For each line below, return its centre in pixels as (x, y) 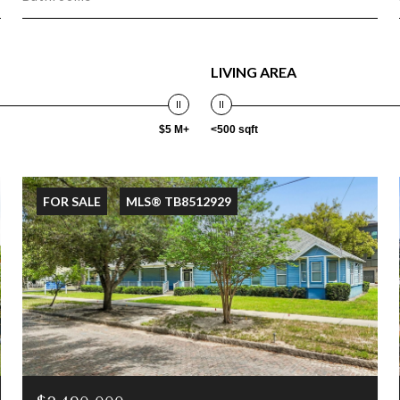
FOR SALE (72, 201)
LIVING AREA (254, 72)
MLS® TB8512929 (179, 201)
